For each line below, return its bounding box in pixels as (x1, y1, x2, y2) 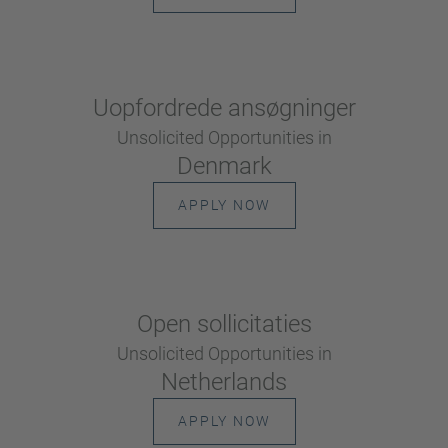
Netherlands (161, 368, 287, 396)
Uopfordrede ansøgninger (92, 94, 356, 122)
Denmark (176, 152, 272, 180)
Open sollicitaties (136, 310, 312, 338)
